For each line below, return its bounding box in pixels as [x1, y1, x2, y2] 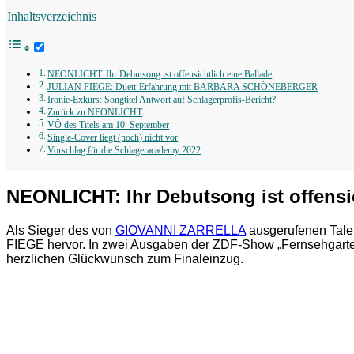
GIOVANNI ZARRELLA [115, 223, 246, 237]
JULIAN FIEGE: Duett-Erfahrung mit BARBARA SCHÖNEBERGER [47, 81, 318, 92]
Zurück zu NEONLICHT [47, 107, 143, 118]
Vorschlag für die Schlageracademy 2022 [47, 145, 201, 156]
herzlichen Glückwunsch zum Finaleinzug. [6, 251, 243, 265]
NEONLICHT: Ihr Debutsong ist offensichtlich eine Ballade [47, 69, 273, 80]
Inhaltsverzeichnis [7, 9, 96, 23]
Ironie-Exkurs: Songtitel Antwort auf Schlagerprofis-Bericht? [47, 94, 277, 105]
